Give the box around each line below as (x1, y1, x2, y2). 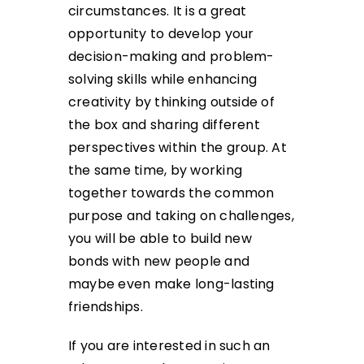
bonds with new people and (68, 251, 250, 271)
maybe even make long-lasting (68, 274, 275, 293)
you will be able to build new (68, 228, 252, 248)
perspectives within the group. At (68, 137, 287, 157)
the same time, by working (68, 160, 243, 180)
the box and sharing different (68, 115, 260, 134)
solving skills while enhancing (68, 69, 258, 89)
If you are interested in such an (68, 336, 271, 355)
